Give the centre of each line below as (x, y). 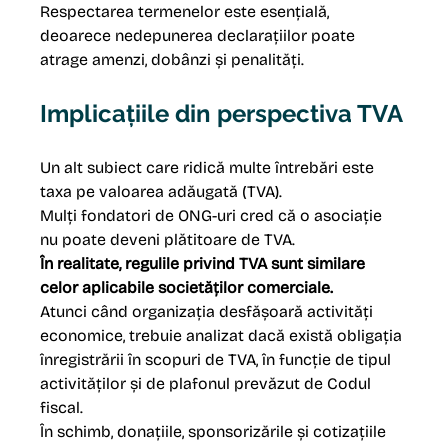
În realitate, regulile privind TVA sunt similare (205, 264)
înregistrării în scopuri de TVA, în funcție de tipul (218, 360)
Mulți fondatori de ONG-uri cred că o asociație (213, 216)
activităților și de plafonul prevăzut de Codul (208, 384)
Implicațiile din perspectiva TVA (222, 114)
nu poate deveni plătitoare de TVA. (168, 240)
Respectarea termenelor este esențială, (187, 12)
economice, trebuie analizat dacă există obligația (223, 336)
